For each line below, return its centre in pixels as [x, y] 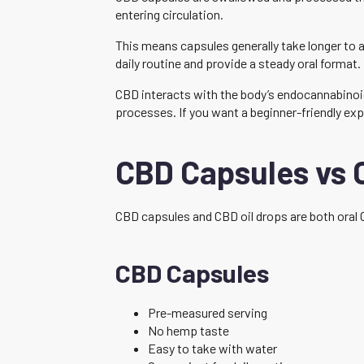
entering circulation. [169, 14]
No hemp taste [188, 330]
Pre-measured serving [208, 312]
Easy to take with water [212, 348]
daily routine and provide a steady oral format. [238, 63]
